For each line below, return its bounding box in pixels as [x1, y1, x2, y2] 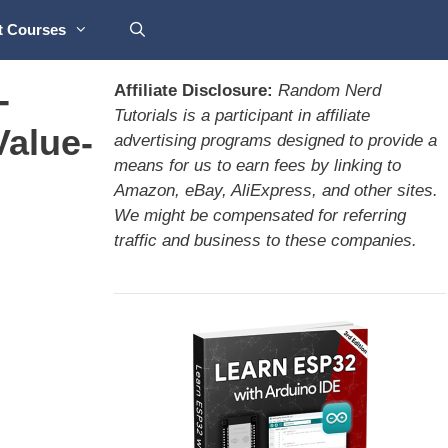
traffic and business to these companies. [113, 231, 417, 250]
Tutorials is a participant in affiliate [113, 106, 370, 125]
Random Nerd [277, 81, 381, 100]
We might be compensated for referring [113, 206, 406, 225]
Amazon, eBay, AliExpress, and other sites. [113, 181, 438, 200]
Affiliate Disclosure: [113, 81, 273, 100]
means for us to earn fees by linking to [113, 156, 401, 175]
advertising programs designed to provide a [113, 131, 437, 150]
